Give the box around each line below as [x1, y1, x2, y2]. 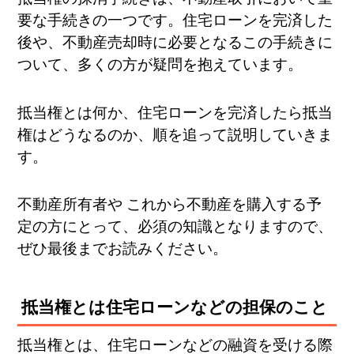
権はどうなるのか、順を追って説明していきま [17, 126, 333, 143]
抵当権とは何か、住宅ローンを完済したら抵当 [17, 104, 333, 121]
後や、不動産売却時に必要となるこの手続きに [17, 34, 333, 51]
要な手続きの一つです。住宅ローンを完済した [17, 12, 333, 29]
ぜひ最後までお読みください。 [17, 240, 228, 258]
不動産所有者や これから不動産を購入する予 [17, 196, 322, 213]
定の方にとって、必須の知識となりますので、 [17, 218, 333, 235]
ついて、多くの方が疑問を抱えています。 [17, 56, 303, 73]
